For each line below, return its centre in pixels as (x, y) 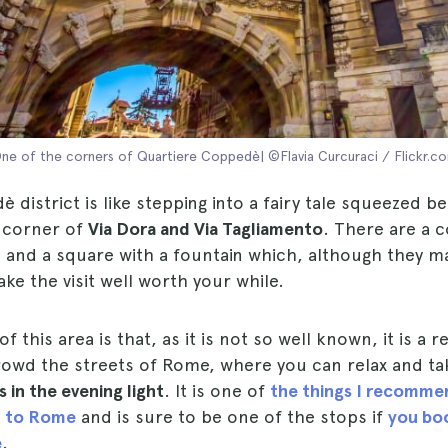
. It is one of (217, 390)
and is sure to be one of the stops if (232, 416)
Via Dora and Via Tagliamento (205, 228)
